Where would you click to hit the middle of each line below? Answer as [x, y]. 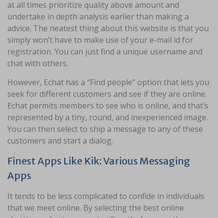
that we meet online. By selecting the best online [96, 208]
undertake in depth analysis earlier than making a [98, 17]
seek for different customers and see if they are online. [107, 94]
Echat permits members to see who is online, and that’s [108, 106]
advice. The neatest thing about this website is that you [108, 28]
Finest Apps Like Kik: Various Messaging [99, 161]
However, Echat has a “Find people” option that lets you [108, 82]
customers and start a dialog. [60, 141]
